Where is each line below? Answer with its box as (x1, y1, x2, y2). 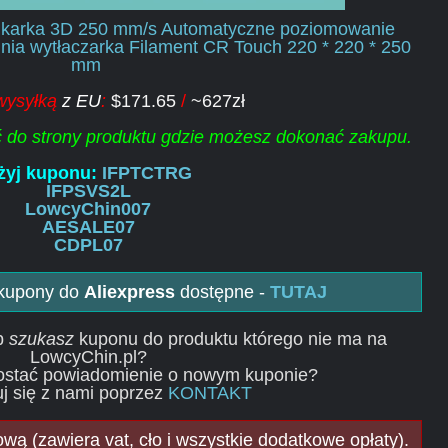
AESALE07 (41, 217, 135, 237)
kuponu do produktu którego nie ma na (74, 329, 387, 349)
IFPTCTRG (102, 163, 192, 183)
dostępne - (174, 282, 270, 302)
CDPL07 (53, 235, 123, 255)
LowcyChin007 (25, 199, 151, 219)
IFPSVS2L (45, 181, 131, 201)
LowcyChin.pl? (29, 347, 147, 367)
